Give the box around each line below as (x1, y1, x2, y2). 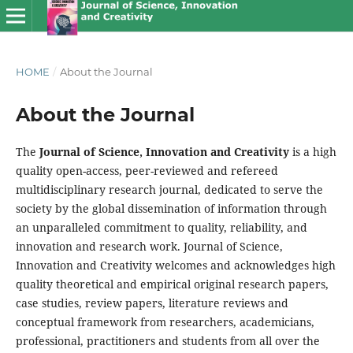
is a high (288, 143, 336, 159)
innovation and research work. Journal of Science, (15, 238, 283, 254)
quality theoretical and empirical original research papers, (15, 276, 329, 292)
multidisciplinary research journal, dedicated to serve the (15, 181, 323, 197)
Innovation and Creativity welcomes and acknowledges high (15, 257, 336, 273)
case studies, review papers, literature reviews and (15, 295, 288, 310)
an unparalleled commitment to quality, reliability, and (15, 219, 307, 235)
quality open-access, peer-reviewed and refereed (15, 162, 278, 178)
